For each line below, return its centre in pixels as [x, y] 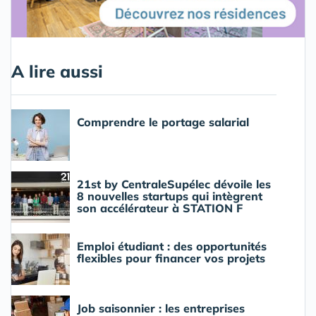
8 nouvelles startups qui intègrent [170, 196]
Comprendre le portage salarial [163, 122]
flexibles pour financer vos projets [171, 259]
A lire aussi [57, 72]
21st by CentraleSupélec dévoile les [174, 184]
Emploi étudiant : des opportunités [172, 247]
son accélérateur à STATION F [160, 208]
